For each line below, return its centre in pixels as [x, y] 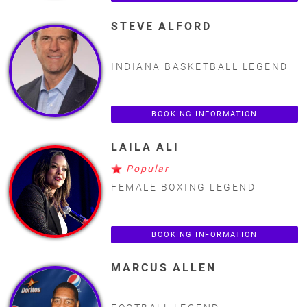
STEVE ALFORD [161, 26]
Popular [148, 169]
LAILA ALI [146, 147]
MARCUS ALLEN [164, 267]
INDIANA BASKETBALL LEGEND [200, 66]
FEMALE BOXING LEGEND [183, 187]
